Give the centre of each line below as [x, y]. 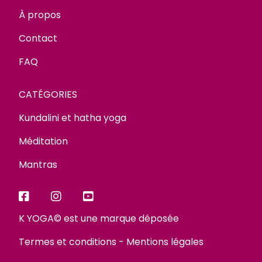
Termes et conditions [68, 242]
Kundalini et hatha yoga [73, 118]
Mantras [38, 165]
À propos [40, 15]
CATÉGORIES [48, 94]
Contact [38, 38]
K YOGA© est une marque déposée [99, 218]
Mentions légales [165, 242]
